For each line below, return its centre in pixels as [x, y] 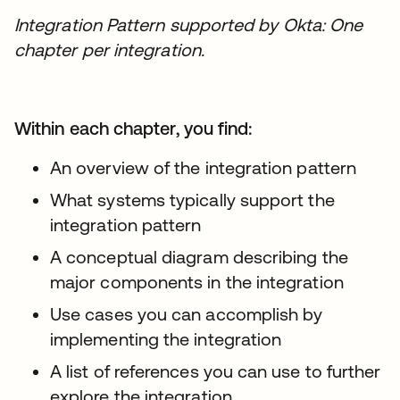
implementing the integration [166, 338]
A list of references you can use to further [216, 371]
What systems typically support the [192, 199]
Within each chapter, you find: [133, 128]
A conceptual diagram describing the [199, 256]
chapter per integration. [109, 49]
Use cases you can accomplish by [187, 313]
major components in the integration [197, 281]
